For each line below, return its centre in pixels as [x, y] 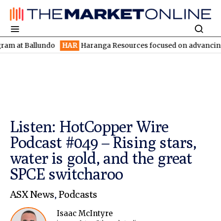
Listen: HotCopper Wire [89, 127]
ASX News [32, 194]
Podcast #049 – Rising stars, [103, 142]
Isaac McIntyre [85, 214]
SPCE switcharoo [66, 174]
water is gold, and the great [101, 158]
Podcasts [78, 194]
